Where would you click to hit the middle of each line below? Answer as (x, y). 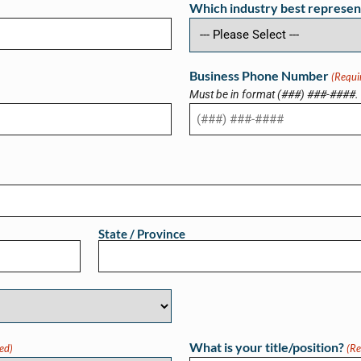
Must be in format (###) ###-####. (274, 94)
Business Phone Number (259, 76)
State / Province (142, 233)
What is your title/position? (267, 347)
